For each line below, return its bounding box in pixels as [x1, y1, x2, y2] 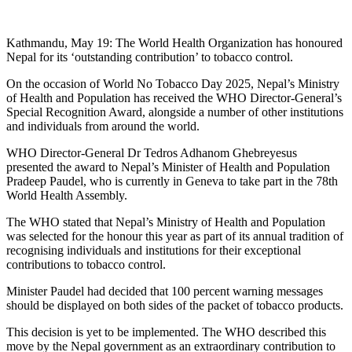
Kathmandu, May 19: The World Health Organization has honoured [6, 35, 343, 49]
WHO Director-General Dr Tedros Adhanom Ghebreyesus [6, 145, 297, 159]
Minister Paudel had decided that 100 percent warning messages [6, 284, 323, 298]
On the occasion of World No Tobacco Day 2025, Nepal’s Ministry [6, 76, 339, 90]
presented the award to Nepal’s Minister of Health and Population [6, 159, 330, 174]
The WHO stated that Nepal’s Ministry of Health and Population [6, 214, 325, 229]
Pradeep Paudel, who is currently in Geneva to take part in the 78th [6, 174, 338, 188]
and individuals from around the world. [6, 119, 200, 133]
